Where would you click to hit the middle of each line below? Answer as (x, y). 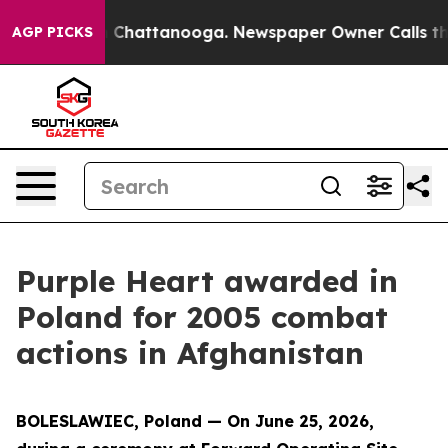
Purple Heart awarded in (207, 281)
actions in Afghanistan (190, 353)
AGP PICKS (52, 32)
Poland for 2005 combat (202, 317)
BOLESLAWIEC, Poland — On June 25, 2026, (195, 421)
